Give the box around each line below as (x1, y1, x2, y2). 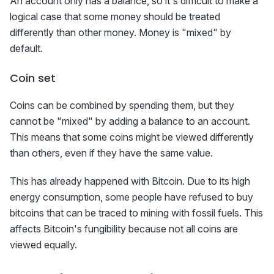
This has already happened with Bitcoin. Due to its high (10, 175, 250, 188)
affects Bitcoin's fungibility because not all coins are (10, 223, 238, 235)
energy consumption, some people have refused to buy (10, 191, 253, 204)
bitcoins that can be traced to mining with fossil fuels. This (10, 207, 263, 220)
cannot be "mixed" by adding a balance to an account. (10, 115, 250, 128)
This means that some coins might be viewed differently (10, 131, 254, 144)
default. (10, 42, 43, 55)
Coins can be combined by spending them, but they (10, 99, 234, 112)
